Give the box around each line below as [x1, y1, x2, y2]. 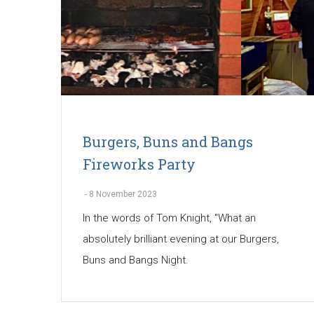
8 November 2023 [89, 189, 157, 200]
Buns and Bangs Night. [83, 254, 189, 267]
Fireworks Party [83, 155, 196, 174]
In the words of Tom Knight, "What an [83, 212, 256, 225]
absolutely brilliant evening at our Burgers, [83, 233, 279, 246]
